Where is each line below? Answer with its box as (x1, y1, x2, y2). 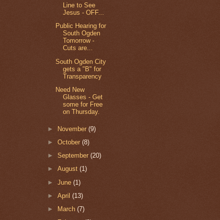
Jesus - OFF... (63, 9, 105, 17)
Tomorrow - (63, 37, 95, 45)
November (57, 125, 89, 133)
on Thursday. (63, 108, 100, 115)
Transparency (63, 72, 102, 80)
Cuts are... (63, 44, 93, 52)
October (57, 138, 82, 146)
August (57, 165, 80, 173)
